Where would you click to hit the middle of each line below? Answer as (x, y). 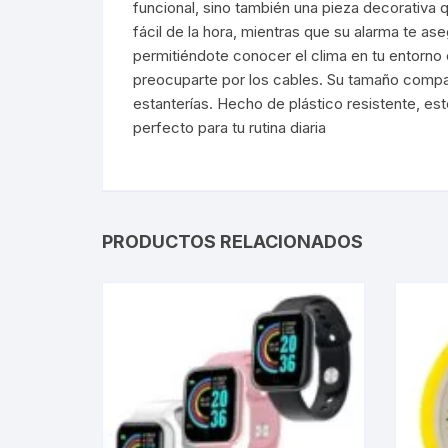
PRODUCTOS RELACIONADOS (232, 242)
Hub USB (399, 95)
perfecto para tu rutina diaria (229, 128)
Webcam (399, 47)
